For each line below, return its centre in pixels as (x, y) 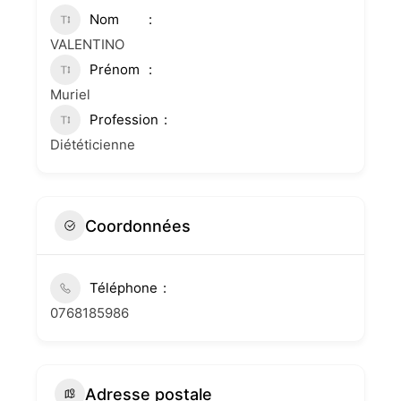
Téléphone (124, 288)
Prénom (115, 70)
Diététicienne (93, 145)
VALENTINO (87, 45)
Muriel (70, 95)
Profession (124, 120)
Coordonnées (138, 226)
